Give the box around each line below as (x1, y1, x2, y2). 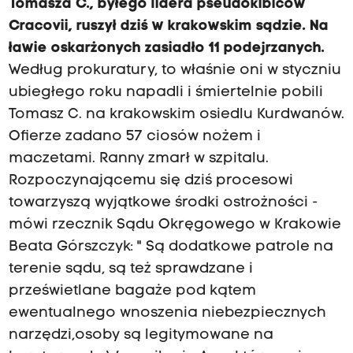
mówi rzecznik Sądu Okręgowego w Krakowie (8, 217, 341, 233)
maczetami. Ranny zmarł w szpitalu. (8, 151, 269, 167)
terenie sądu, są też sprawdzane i (8, 262, 253, 277)
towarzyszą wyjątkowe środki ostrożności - (8, 195, 318, 211)
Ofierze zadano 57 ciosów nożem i (8, 129, 261, 145)
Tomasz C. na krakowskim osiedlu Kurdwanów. (8, 107, 344, 123)
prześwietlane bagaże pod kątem (8, 284, 256, 299)
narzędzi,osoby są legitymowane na (8, 328, 273, 344)
